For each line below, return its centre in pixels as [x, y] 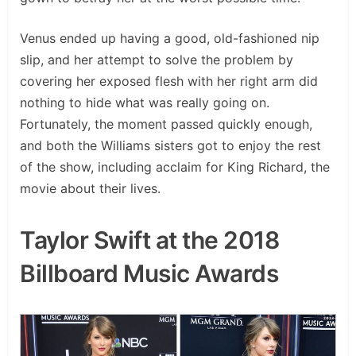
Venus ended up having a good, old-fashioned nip [170, 39]
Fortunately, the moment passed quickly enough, [166, 124]
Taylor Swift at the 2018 [149, 240]
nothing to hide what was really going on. [145, 103]
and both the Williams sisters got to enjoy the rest [170, 146]
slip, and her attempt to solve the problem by [157, 60]
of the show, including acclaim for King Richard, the [175, 167]
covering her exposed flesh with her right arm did [169, 81]
